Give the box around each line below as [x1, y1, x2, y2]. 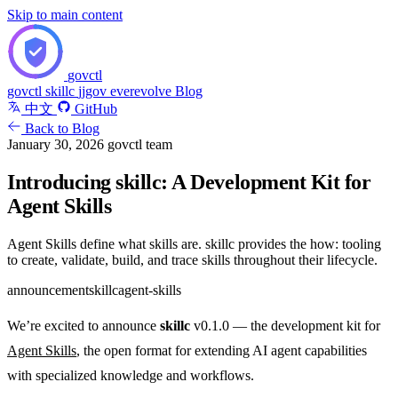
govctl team [107, 137, 172, 152]
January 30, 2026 [7, 137, 107, 152]
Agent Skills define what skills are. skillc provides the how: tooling [7, 235, 381, 251]
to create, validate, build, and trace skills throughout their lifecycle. [7, 251, 378, 267]
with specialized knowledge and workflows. [7, 367, 254, 383]
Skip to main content [7, 7, 123, 22]
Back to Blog [21, 121, 99, 136]
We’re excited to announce [7, 317, 160, 333]
